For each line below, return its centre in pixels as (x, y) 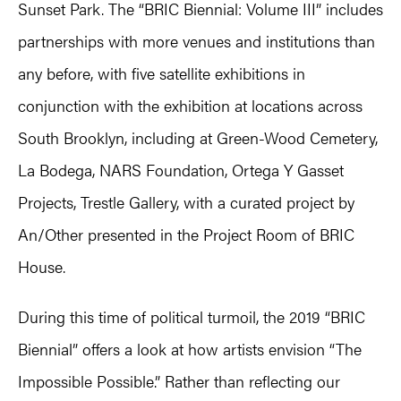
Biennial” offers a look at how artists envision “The (190, 349)
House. (42, 267)
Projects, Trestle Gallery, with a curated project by (186, 202)
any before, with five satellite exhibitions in (162, 73)
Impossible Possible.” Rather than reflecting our (179, 381)
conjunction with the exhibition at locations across (190, 106)
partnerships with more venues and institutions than (196, 41)
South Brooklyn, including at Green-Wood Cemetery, (198, 138)
